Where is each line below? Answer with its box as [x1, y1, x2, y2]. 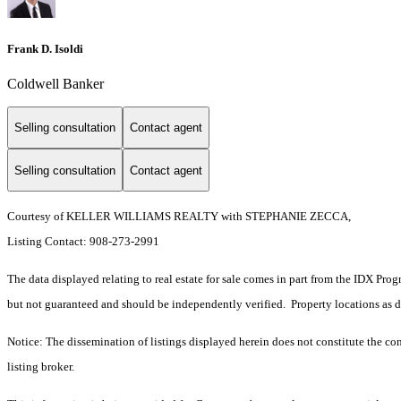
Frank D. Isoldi [7, 41, 83, 55]
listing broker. [7, 360, 74, 374]
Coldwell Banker [7, 75, 104, 91]
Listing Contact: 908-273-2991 [7, 235, 162, 249]
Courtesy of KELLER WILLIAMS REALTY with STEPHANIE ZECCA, [7, 209, 351, 224]
